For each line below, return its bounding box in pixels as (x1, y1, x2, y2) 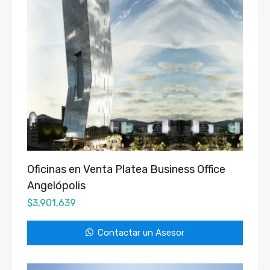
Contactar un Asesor (95, 227, 185, 239)
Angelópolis (27, 179, 86, 193)
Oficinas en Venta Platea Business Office (27, 163, 225, 177)
